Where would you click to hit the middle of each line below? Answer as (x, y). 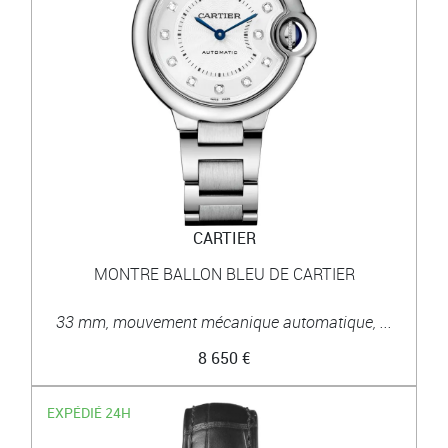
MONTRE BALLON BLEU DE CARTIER (224, 273)
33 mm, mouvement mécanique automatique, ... (224, 321)
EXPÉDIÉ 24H (89, 412)
